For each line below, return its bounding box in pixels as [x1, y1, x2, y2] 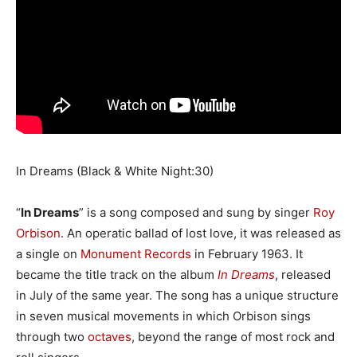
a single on [16, 245, 80, 261]
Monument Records [80, 245, 191, 261]
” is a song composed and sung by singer [79, 204, 313, 220]
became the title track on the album [16, 266, 218, 282]
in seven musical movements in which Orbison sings [16, 308, 311, 324]
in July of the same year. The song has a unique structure [16, 287, 339, 303]
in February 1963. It [191, 245, 303, 261]
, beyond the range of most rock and [131, 328, 335, 344]
